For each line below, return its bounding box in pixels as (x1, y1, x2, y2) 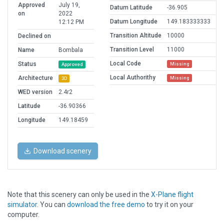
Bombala (58, 46, 83, 54)
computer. (7, 210, 39, 219)
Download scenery (33, 147, 91, 155)
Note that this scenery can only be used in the (7, 190, 151, 199)
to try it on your (145, 200, 193, 209)
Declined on (18, 32, 51, 40)
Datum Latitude (110, 4, 152, 11)
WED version (18, 88, 52, 96)
